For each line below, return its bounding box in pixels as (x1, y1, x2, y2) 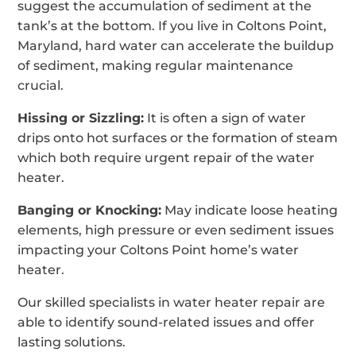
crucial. (17, 77, 64, 93)
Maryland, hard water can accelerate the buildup (17, 37, 335, 53)
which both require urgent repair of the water (17, 149, 315, 165)
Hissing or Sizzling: (17, 110, 145, 126)
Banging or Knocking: (17, 202, 162, 218)
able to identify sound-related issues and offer (17, 314, 315, 330)
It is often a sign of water (144, 110, 307, 126)
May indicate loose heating (161, 202, 339, 218)
